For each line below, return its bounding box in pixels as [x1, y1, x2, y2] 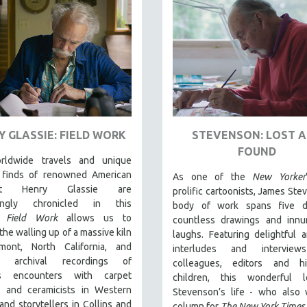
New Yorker [252, 171, 306, 182]
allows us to [58, 212, 132, 223]
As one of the [173, 171, 252, 182]
